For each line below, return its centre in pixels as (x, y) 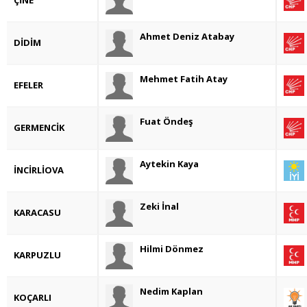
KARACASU (37, 213)
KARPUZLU (37, 255)
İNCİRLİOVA (39, 170)
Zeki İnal (159, 207)
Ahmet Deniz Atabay (187, 37)
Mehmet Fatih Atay (184, 79)
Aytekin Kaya (169, 164)
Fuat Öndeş (166, 122)
